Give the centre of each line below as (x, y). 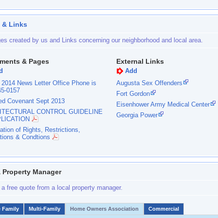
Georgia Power (137, 115)
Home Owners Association (104, 209)
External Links (140, 61)
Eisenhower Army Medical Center (163, 104)
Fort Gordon (133, 94)
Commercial (164, 209)
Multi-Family (45, 209)
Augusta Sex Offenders (149, 83)
